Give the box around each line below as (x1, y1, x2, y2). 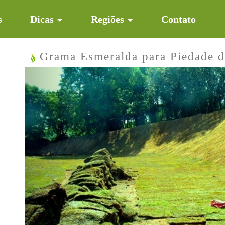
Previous (51, 68, 94, 80)
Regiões (91, 14, 124, 25)
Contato (161, 14, 196, 25)
